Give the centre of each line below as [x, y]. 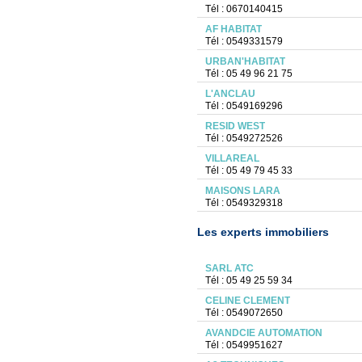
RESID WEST [235, 126]
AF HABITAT [233, 29]
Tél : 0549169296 [244, 106]
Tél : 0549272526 [244, 138]
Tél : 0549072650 [244, 313]
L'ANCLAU [230, 94]
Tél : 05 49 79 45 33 [248, 170]
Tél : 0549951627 [244, 345]
